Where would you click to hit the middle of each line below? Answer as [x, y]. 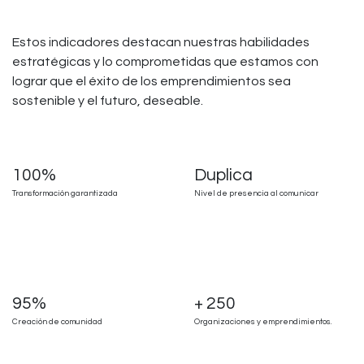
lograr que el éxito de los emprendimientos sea [152, 82]
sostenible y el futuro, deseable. [108, 101]
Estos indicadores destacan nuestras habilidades [161, 43]
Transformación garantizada [65, 194]
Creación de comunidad [57, 322]
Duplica [223, 175]
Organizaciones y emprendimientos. [263, 322]
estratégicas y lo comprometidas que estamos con [165, 62]
